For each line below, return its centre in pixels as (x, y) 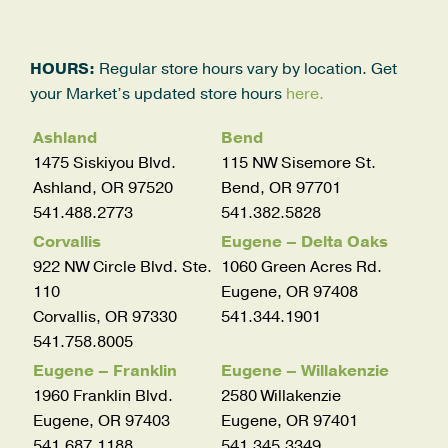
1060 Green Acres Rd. (301, 266)
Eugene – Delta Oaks (304, 241)
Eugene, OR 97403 (101, 420)
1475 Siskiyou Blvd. (104, 162)
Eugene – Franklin (104, 370)
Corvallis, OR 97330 (104, 316)
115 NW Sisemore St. (298, 162)
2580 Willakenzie (280, 395)
